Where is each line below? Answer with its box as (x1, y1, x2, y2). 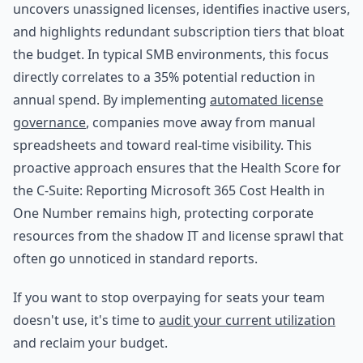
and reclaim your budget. (13, 334, 168, 352)
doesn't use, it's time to (13, 311, 159, 329)
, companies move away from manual (86, 113, 315, 131)
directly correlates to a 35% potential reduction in (13, 68, 315, 86)
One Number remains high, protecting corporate (13, 204, 314, 222)
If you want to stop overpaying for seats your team (13, 288, 325, 306)
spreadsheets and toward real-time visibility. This (13, 136, 312, 154)
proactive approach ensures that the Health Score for (13, 159, 341, 177)
